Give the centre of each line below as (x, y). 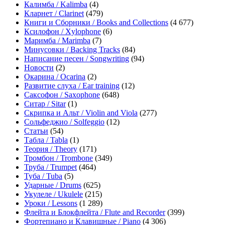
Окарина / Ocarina (55, 77)
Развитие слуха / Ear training (72, 86)
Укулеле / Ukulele (53, 194)
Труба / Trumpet (50, 167)
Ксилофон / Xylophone (63, 32)
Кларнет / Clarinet (54, 14)
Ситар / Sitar (45, 104)
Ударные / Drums (53, 185)
